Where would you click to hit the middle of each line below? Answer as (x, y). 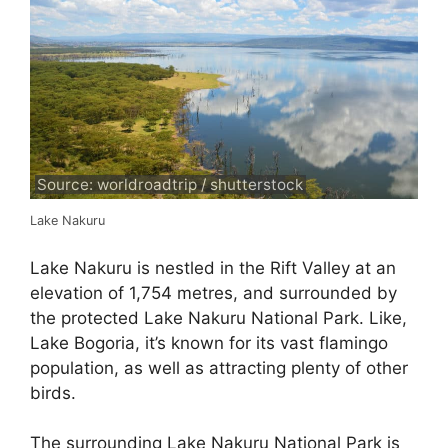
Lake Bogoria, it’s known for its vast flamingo (209, 342)
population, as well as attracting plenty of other (219, 367)
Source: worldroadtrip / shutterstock (170, 185)
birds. (53, 392)
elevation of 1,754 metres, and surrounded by (213, 292)
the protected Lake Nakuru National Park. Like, (218, 317)
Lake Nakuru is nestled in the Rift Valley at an (213, 267)
